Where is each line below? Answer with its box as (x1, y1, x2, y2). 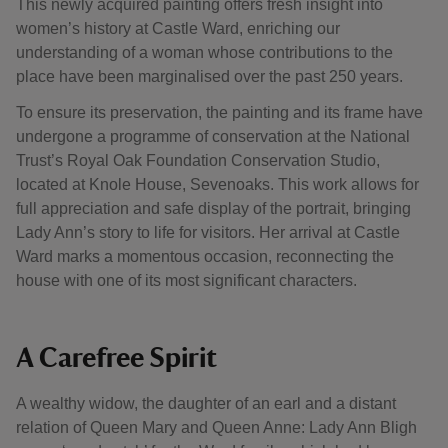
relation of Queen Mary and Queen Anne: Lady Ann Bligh (16, 419, 417, 436)
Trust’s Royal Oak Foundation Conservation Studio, (16, 152, 380, 169)
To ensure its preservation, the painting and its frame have (16, 104, 423, 121)
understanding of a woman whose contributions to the (16, 44, 393, 61)
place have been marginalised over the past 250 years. (16, 68, 403, 85)
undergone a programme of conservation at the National (16, 128, 410, 145)
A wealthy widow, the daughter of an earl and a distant (16, 395, 396, 412)
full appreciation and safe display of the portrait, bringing (16, 200, 411, 217)
